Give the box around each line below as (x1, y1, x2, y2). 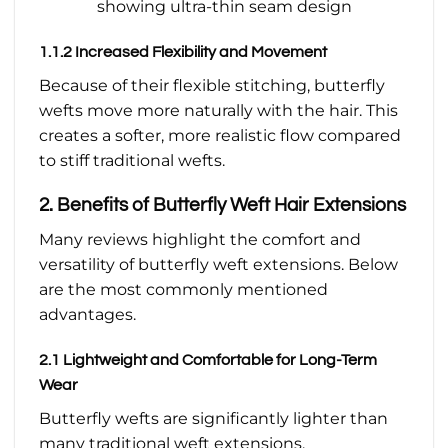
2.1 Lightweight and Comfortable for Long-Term (39, 351, 377, 368)
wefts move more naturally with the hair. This (39, 100, 398, 120)
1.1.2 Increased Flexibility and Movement (39, 43, 327, 60)
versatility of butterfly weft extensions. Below (39, 254, 398, 274)
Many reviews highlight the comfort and (39, 229, 361, 249)
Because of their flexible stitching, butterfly (39, 75, 385, 95)
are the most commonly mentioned (39, 279, 328, 299)
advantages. (39, 304, 136, 324)
